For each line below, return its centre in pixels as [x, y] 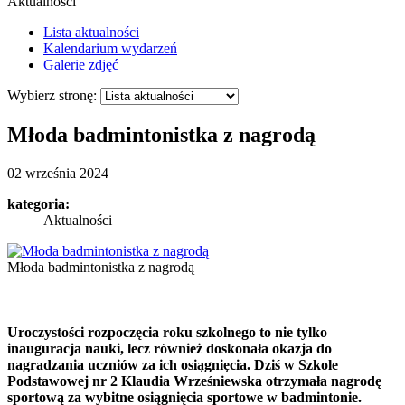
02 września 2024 [58, 173]
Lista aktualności [91, 32]
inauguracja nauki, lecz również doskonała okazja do [170, 348]
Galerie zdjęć [81, 65]
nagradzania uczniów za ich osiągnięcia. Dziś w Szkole [173, 364]
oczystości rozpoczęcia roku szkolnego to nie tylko [176, 332]
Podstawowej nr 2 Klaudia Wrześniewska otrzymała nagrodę [194, 381]
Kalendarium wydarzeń [110, 48]
